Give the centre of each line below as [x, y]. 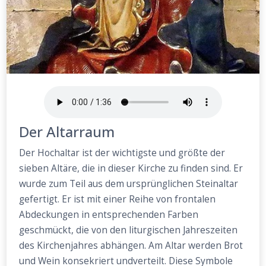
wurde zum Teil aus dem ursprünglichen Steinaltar [129, 184]
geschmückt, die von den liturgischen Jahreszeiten [129, 230]
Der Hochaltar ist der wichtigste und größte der [122, 153]
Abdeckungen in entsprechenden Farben [109, 215]
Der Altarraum [67, 132]
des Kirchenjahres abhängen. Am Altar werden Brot [131, 246]
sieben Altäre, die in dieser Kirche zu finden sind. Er [131, 169]
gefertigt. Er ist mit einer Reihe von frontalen [118, 199]
